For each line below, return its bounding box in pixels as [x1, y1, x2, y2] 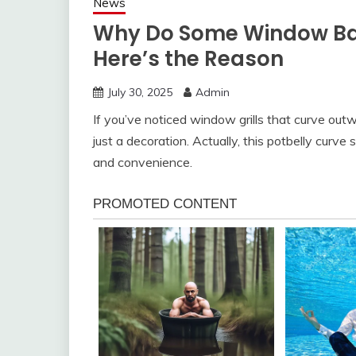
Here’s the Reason [93, 44, 284, 73]
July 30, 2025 [107, 84, 172, 99]
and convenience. [93, 153, 192, 170]
